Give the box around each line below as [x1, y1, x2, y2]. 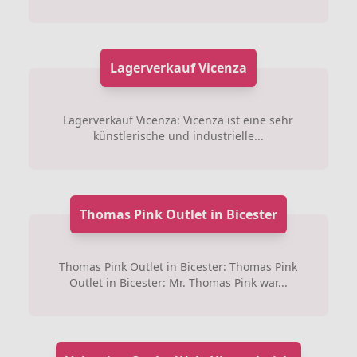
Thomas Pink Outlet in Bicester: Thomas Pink [59, 259, 298, 274]
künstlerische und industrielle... [92, 128, 264, 143]
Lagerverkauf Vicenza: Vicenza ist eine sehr [63, 112, 294, 127]
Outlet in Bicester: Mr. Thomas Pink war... [69, 275, 288, 290]
